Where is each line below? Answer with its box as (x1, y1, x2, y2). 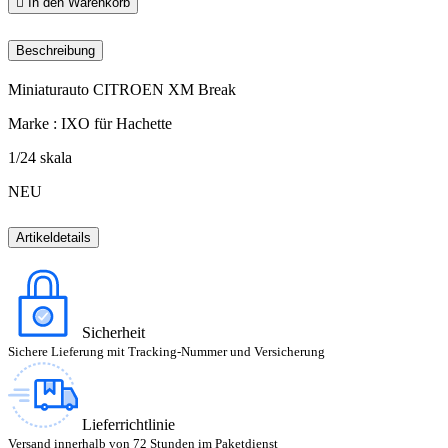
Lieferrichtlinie (82, 415, 175, 433)
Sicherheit (82, 323, 145, 341)
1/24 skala (8, 148, 72, 166)
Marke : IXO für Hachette (8, 114, 172, 132)
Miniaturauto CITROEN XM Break (8, 80, 236, 98)
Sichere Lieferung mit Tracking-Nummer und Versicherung (8, 343, 325, 359)
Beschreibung (16, 42, 95, 58)
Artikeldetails (16, 229, 91, 245)
